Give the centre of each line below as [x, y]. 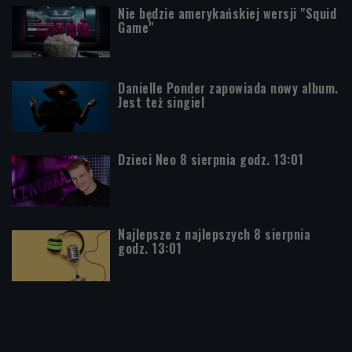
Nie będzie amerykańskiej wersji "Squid [227, 13]
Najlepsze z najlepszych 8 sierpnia [214, 234]
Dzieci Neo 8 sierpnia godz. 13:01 [211, 159]
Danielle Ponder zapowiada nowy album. [228, 88]
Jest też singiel [161, 102]
